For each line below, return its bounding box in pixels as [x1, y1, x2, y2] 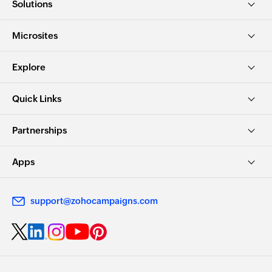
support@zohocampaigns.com [30, 196, 158, 206]
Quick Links [12, 93, 61, 104]
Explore [12, 62, 46, 72]
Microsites [12, 30, 58, 41]
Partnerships [12, 125, 67, 135]
